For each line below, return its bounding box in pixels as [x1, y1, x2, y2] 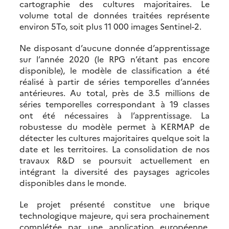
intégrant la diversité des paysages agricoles [19, 166, 210, 177]
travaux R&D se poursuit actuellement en [19, 154, 210, 166]
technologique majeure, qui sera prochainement [19, 210, 210, 221]
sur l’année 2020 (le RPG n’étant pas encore [19, 53, 210, 65]
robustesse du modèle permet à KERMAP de [19, 121, 210, 132]
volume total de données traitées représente [19, 9, 210, 21]
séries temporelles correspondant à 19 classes [19, 98, 210, 110]
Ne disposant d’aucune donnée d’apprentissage [19, 42, 210, 54]
